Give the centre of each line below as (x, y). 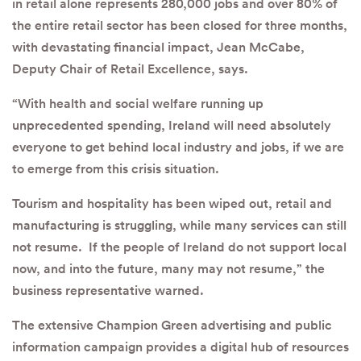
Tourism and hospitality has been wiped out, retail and (172, 203)
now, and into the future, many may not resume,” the (168, 268)
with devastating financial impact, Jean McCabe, (158, 47)
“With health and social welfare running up (138, 103)
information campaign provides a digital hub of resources (180, 346)
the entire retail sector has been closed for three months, (180, 25)
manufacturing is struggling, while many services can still (179, 225)
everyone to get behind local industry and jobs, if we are (178, 147)
